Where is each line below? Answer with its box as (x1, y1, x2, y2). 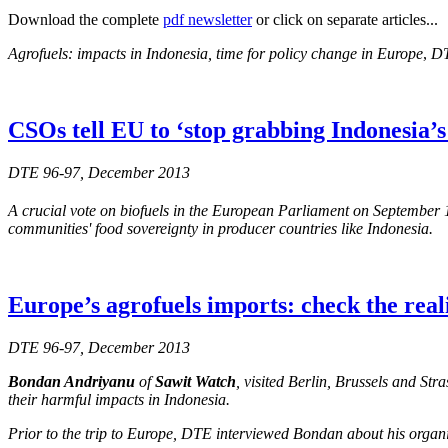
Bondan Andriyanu (8, 373, 135, 391)
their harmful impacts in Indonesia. (8, 391, 230, 409)
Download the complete (8, 11, 163, 29)
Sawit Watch (155, 373, 236, 391)
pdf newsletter (163, 11, 252, 29)
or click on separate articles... (252, 11, 438, 29)
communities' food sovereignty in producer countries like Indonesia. (8, 220, 433, 238)
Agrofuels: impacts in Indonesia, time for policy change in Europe (8, 45, 423, 63)
